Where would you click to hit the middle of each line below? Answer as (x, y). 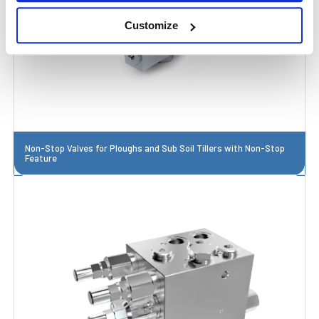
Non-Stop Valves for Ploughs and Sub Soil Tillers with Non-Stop (155, 148)
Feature (41, 158)
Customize (152, 26)
